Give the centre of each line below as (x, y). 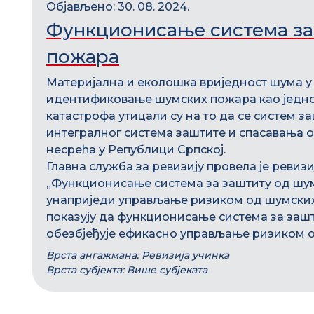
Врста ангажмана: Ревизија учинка (138, 255)
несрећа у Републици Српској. (136, 150)
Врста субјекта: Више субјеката (127, 270)
